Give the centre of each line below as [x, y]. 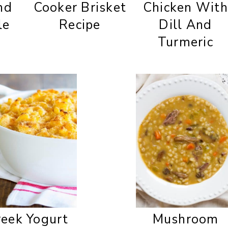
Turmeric [185, 42]
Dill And [186, 25]
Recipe [80, 25]
